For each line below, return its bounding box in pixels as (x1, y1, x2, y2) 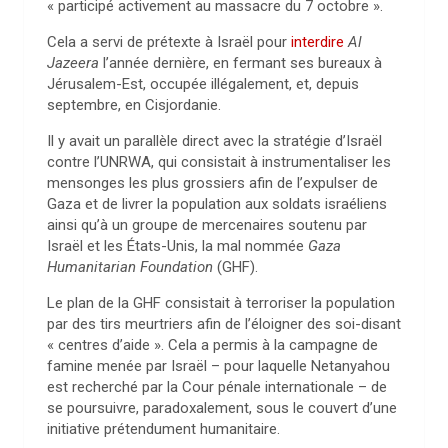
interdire (291, 33, 344, 51)
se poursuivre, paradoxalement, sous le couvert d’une (47, 399, 397, 417)
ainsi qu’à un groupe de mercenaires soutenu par (47, 216, 367, 234)
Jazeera (47, 54, 99, 72)
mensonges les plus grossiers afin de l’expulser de (47, 174, 378, 192)
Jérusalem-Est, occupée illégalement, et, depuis (47, 75, 359, 93)
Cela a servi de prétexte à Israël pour (47, 33, 291, 51)
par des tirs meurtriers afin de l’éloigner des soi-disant (47, 315, 401, 333)
